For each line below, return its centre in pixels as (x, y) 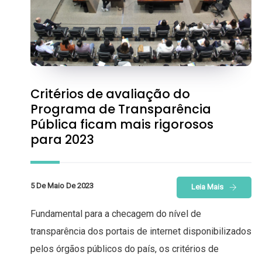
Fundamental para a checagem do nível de (116, 213)
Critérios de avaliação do (110, 94)
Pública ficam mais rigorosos (122, 124)
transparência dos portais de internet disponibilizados (141, 231)
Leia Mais (207, 187)
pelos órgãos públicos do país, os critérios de (125, 249)
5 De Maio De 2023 (62, 185)
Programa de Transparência (121, 109)
